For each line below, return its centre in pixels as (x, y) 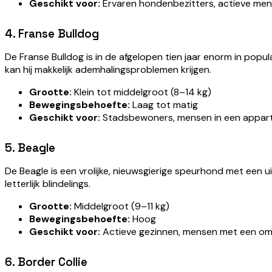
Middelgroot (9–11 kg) (121, 206)
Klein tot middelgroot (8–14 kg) (141, 92)
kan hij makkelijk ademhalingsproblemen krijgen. (108, 70)
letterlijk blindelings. (48, 184)
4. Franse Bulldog (52, 34)
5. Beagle (30, 148)
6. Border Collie (46, 262)
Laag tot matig (164, 105)
